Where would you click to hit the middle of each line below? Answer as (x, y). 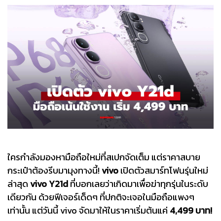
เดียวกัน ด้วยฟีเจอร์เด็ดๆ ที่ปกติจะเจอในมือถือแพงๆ (101, 197)
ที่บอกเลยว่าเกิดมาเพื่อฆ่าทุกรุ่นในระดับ (138, 184)
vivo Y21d (49, 184)
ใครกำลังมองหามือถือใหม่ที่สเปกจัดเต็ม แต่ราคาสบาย (104, 157)
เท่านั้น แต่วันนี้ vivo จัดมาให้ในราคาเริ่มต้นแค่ (89, 210)
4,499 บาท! (191, 210)
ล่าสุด (19, 184)
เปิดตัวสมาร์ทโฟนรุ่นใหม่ (163, 170)
